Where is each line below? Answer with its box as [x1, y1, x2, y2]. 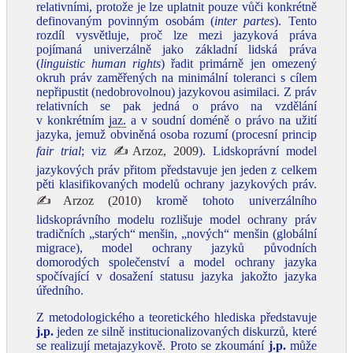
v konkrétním [36, 113, 110, 127]
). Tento [274, 14, 317, 28]
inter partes [214, 14, 275, 28]
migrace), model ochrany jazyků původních [36, 241, 317, 255]
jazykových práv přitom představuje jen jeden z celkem [36, 163, 317, 176]
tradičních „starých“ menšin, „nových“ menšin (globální [36, 227, 317, 240]
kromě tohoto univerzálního [141, 194, 317, 207]
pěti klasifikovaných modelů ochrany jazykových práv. [36, 177, 317, 191]
